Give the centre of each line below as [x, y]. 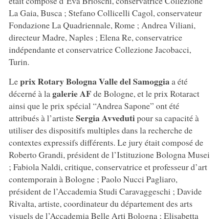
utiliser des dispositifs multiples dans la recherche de [100, 130]
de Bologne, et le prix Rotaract [145, 93]
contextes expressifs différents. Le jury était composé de [106, 142]
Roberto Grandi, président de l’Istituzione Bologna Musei [109, 154]
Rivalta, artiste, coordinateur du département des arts [100, 203]
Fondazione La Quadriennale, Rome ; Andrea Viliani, [102, 25]
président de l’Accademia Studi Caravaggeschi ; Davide [105, 191]
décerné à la [30, 93]
